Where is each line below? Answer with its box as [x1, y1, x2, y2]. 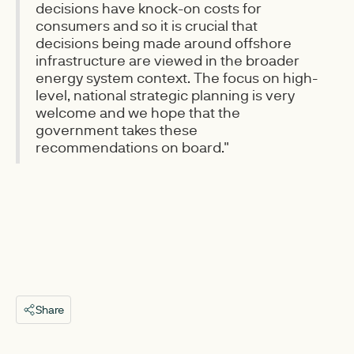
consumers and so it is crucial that [36, 16, 258, 35]
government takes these [36, 120, 198, 139]
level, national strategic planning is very [36, 85, 295, 104]
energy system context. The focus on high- [36, 68, 318, 87]
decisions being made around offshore [36, 33, 292, 52]
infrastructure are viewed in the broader [36, 51, 299, 70]
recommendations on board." [36, 137, 229, 156]
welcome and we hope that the [36, 103, 240, 122]
